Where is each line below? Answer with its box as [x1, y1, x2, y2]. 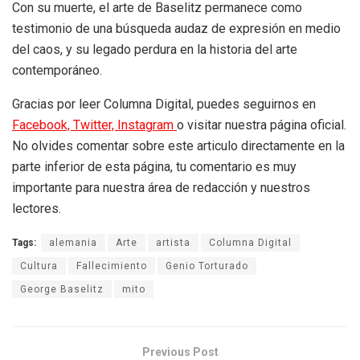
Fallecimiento [76, 260, 147, 272]
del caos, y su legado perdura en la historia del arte [12, 42, 297, 58]
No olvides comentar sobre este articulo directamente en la [12, 138, 345, 154]
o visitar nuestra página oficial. [177, 117, 346, 133]
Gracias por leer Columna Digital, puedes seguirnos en [12, 96, 316, 112]
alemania [49, 237, 97, 249]
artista [156, 237, 190, 249]
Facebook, [12, 117, 73, 133]
